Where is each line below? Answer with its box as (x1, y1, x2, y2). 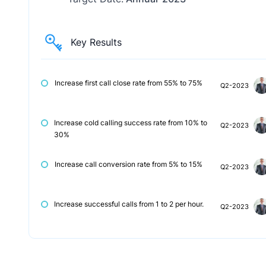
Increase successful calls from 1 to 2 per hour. (54, 199, 204, 209)
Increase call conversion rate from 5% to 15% (55, 160, 202, 169)
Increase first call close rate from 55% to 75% (55, 78, 202, 88)
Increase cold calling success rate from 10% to (54, 118, 207, 128)
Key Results (71, 36, 122, 48)
